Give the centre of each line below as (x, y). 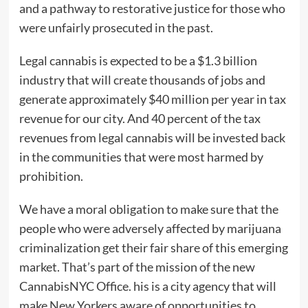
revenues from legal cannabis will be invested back (152, 138)
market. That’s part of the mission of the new (137, 267)
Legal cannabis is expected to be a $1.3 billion (138, 61)
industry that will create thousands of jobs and (142, 80)
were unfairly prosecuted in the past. (116, 28)
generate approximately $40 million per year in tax (152, 99)
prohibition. (52, 176)
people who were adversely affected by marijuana (150, 229)
